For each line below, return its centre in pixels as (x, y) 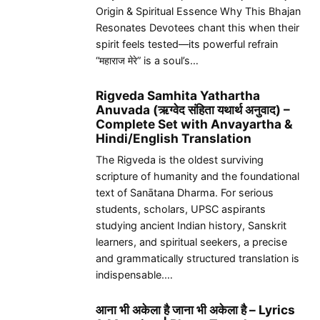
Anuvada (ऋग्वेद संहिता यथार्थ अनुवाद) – (193, 110)
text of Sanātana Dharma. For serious (185, 192)
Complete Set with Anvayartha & (194, 124)
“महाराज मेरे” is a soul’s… (147, 60)
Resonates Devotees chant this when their (197, 27)
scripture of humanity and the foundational (197, 176)
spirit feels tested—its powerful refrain (187, 44)
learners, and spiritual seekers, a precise (191, 241)
